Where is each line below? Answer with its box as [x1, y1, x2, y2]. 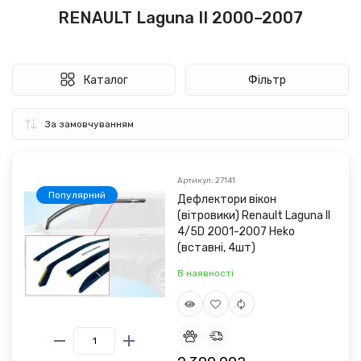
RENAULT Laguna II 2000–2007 [58, 8, 303, 27]
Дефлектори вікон [176, 193, 276, 206]
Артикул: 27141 [176, 176, 235, 185]
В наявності [176, 268, 234, 279]
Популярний [48, 189, 106, 201]
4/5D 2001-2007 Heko [176, 225, 295, 239]
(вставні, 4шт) [176, 241, 255, 255]
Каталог [84, 73, 128, 87]
